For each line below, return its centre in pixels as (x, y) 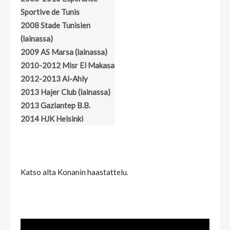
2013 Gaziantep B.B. (55, 106)
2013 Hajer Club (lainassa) (65, 92)
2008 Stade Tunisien (55, 25)
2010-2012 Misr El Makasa (68, 65)
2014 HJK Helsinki (52, 119)
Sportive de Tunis (50, 12)
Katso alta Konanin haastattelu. (74, 172)
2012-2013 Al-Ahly (54, 79)
